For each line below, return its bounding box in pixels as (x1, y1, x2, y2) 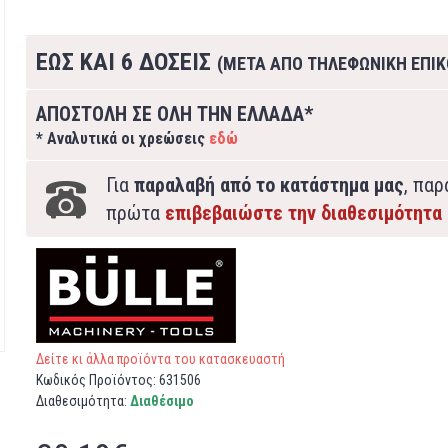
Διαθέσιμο (129, 393, 194, 409)
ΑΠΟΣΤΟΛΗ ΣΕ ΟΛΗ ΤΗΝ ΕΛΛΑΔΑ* (35, 102, 313, 126)
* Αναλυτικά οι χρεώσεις (35, 129, 209, 148)
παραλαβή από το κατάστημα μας (133, 173, 404, 197)
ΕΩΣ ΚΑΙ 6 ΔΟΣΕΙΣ (35, 48, 217, 76)
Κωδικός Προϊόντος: (35, 372, 159, 388)
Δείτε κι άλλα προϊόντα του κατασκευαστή (35, 351, 285, 367)
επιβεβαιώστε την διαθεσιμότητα (164, 201, 442, 225)
